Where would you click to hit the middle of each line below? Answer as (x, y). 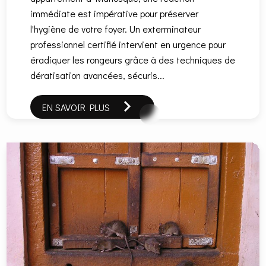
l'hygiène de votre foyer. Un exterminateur (116, 28)
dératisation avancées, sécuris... (98, 75)
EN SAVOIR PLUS (76, 107)
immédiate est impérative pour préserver (115, 13)
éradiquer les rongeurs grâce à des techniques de (133, 59)
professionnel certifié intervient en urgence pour (128, 44)
